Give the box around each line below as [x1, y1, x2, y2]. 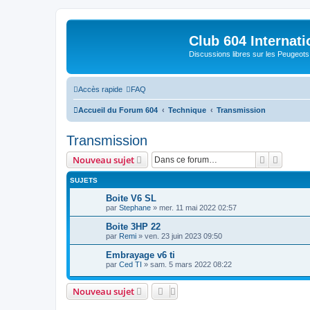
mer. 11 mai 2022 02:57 [159, 203, 237, 212]
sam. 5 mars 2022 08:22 [150, 259, 232, 268]
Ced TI [119, 259, 142, 268]
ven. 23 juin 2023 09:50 [145, 231, 222, 240]
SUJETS [70, 176, 98, 184]
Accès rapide [78, 84, 122, 93]
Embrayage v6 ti [106, 249, 175, 260]
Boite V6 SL [106, 192, 156, 203]
